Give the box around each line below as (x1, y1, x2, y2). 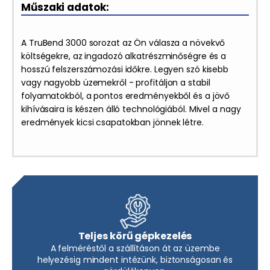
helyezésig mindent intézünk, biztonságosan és (37, 254, 233, 266)
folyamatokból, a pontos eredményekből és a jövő (21, 90, 230, 102)
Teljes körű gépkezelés (78, 229, 192, 243)
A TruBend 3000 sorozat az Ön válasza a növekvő (21, 37, 225, 49)
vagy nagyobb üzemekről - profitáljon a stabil (21, 77, 210, 89)
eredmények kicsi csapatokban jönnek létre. (21, 116, 204, 128)
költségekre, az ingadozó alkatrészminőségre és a (21, 50, 227, 62)
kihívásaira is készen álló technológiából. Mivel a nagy (21, 103, 241, 115)
